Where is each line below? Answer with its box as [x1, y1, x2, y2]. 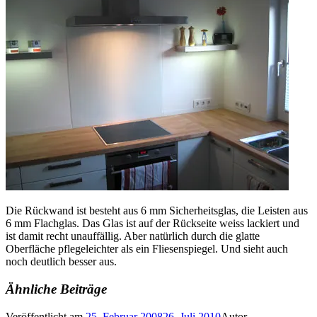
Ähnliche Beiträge [6, 281, 107, 296]
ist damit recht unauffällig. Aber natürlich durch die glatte [6, 230, 260, 243]
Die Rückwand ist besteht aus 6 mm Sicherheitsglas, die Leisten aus [6, 204, 308, 217]
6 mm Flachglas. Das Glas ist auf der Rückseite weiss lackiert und [6, 217, 299, 230]
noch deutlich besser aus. [6, 255, 117, 268]
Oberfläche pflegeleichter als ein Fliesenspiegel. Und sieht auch [6, 243, 288, 255]
